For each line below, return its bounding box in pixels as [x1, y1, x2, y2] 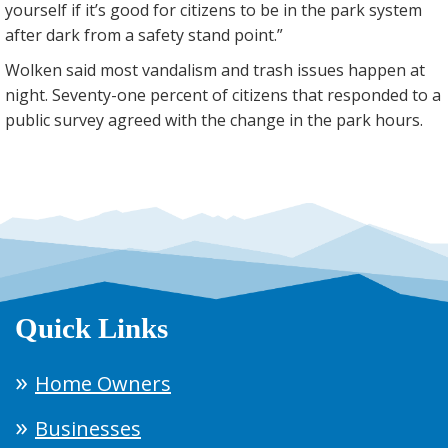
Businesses [35, 415, 141, 443]
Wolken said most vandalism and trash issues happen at [5, 59, 425, 82]
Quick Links [15, 312, 168, 345]
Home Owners [35, 370, 171, 398]
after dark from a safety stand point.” [5, 24, 283, 47]
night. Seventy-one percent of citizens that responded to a [5, 84, 441, 107]
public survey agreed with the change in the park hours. [5, 109, 423, 132]
